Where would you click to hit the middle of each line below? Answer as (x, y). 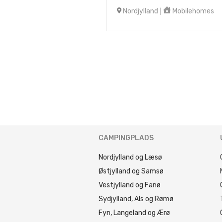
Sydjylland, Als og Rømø (136, 199)
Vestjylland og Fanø (130, 185)
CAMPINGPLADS (126, 138)
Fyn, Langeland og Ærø (134, 213)
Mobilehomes (192, 11)
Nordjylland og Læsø (130, 157)
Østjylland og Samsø (131, 171)
